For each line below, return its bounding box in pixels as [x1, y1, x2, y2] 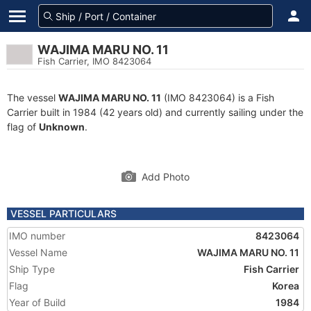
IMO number [9, 230, 65, 242]
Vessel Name [9, 246, 67, 258]
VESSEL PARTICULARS [10, 208, 117, 219]
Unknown [39, 121, 85, 133]
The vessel [7, 92, 58, 103]
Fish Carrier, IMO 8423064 [37, 56, 151, 67]
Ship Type [9, 263, 55, 275]
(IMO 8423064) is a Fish [161, 92, 274, 103]
